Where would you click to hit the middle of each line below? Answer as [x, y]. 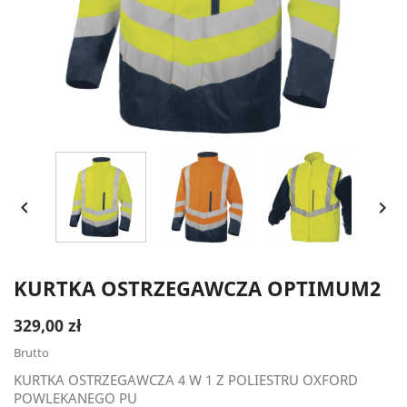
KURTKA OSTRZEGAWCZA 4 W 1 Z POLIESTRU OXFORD [186, 380]
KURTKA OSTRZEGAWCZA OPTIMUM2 [197, 288]
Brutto [31, 352]
